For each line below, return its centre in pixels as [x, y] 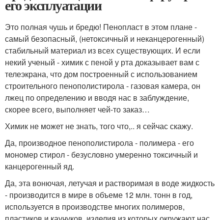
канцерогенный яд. [40, 166]
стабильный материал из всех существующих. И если [103, 50]
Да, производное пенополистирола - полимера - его [99, 143]
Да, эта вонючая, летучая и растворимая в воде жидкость [110, 183]
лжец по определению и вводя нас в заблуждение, [97, 97]
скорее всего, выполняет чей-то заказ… [77, 109]
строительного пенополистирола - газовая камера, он [103, 86]
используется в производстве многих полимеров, [95, 206]
